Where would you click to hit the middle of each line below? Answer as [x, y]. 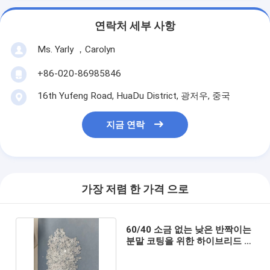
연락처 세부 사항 [135, 26]
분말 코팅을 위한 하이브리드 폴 [189, 241]
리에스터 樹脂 [154, 252]
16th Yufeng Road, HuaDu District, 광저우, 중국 [133, 96]
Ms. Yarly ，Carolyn [76, 49]
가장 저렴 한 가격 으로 [135, 190]
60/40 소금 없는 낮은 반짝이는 [188, 229]
